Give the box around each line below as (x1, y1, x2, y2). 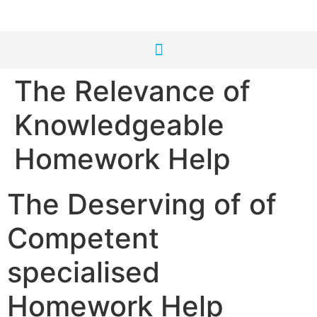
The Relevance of (14, 74, 250, 108)
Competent (7, 221, 159, 255)
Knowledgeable (14, 108, 224, 142)
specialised (7, 255, 160, 289)
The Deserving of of (7, 187, 277, 221)
